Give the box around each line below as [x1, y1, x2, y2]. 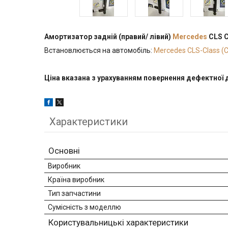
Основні [48, 145, 80, 156]
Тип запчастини [48, 189, 101, 197]
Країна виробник [48, 175, 104, 184]
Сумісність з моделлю [48, 203, 121, 211]
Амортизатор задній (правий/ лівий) [44, 32, 173, 41]
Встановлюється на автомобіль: [44, 46, 154, 54]
